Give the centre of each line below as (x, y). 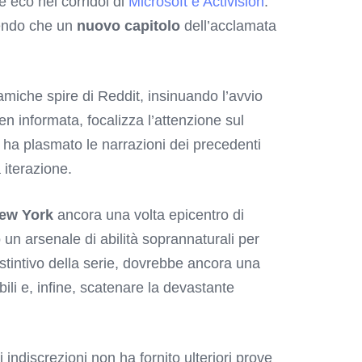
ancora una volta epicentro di (149, 215)
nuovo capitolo (128, 26)
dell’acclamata (228, 26)
